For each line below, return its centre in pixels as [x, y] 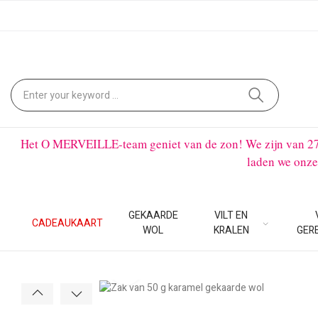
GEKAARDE [153, 215]
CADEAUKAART [67, 223]
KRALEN [231, 230]
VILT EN [231, 215]
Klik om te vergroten [185, 269]
